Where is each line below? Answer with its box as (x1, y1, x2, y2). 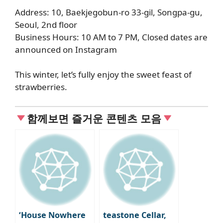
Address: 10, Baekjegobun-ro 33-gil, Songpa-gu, (15, 6, 203, 18)
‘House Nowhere (19, 209, 86, 221)
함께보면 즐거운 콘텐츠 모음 (27, 111, 162, 125)
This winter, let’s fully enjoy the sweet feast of (15, 69, 192, 81)
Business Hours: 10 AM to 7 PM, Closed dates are (15, 31, 208, 43)
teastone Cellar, (103, 209, 166, 221)
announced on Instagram (15, 43, 117, 55)
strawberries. (15, 81, 67, 93)
